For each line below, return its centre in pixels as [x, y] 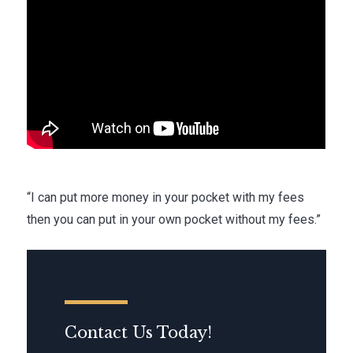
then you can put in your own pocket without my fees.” [174, 220]
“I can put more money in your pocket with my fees [166, 198]
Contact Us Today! [139, 333]
